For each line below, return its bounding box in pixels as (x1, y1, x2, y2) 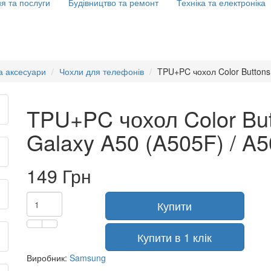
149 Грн (27, 163, 91, 189)
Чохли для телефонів (59, 65, 144, 77)
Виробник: (27, 252, 70, 264)
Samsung (70, 252, 106, 264)
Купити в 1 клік (137, 229, 212, 245)
